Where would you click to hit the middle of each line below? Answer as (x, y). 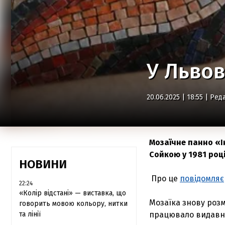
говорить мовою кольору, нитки (73, 204)
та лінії (30, 214)
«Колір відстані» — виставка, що (73, 193)
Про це (164, 179)
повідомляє (202, 179)
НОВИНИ (43, 164)
